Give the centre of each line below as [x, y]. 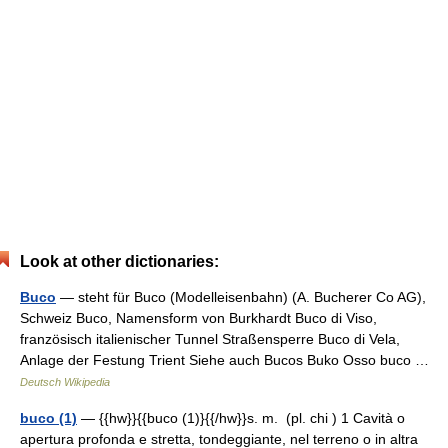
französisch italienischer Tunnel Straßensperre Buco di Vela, [210, 339]
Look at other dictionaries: [119, 261]
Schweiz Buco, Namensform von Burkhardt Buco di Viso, [198, 318]
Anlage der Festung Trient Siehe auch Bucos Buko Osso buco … [228, 360]
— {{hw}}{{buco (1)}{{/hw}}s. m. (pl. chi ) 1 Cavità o [241, 418]
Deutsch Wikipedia [65, 382]
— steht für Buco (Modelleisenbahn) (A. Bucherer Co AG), [241, 297]
